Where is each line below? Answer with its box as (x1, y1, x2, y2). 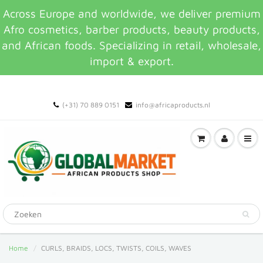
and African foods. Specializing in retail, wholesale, (2, 39, 261, 52)
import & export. (89, 55, 174, 68)
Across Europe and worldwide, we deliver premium (2, 7, 261, 20)
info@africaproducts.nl (135, 100, 210, 109)
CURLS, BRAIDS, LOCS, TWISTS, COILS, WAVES (41, 244, 191, 252)
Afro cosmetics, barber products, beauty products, (3, 23, 260, 36)
